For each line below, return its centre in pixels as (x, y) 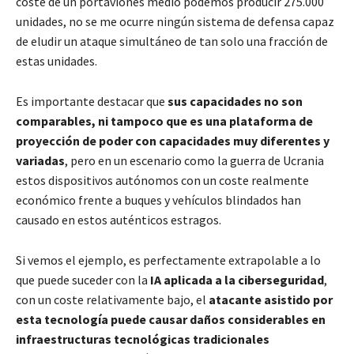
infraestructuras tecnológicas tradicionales (143, 339)
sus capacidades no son (235, 102)
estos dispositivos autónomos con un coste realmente (162, 181)
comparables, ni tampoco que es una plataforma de (164, 121)
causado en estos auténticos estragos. (119, 220)
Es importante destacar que (92, 102)
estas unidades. (56, 61)
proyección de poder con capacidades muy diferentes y (173, 141)
